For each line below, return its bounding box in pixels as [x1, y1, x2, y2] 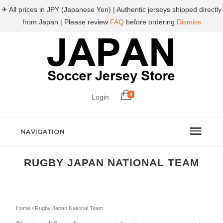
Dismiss [176, 18, 201, 26]
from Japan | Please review [22, 18, 110, 26]
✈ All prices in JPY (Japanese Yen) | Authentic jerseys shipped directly [1, 5, 222, 13]
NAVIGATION [21, 128, 65, 135]
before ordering [123, 18, 177, 26]
